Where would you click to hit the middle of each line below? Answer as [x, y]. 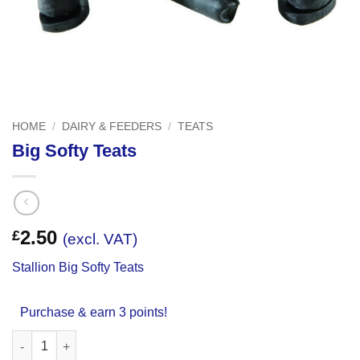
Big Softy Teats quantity [78, 339]
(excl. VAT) [100, 239]
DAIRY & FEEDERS [112, 127]
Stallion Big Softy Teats [78, 268]
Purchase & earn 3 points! [94, 313]
